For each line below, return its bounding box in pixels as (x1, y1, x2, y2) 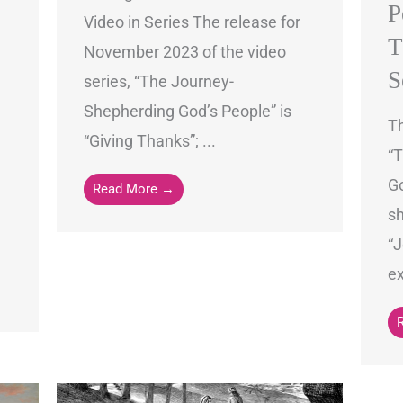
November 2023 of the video (83, 42, 286, 62)
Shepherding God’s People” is (83, 102, 291, 121)
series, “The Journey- (83, 72, 234, 92)
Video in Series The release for (83, 13, 300, 32)
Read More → (92, 181, 175, 198)
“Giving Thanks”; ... (83, 131, 216, 151)
